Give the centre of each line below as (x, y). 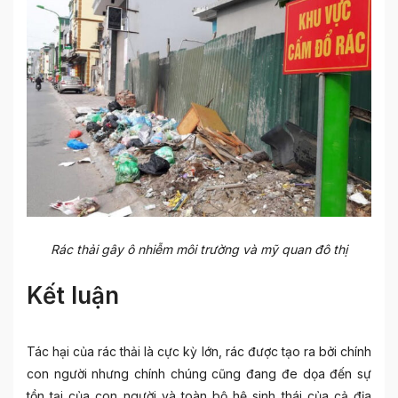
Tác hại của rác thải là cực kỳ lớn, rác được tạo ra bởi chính (199, 352)
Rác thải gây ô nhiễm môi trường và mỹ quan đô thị (199, 250)
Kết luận (73, 296)
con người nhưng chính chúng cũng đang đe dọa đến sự (199, 374)
